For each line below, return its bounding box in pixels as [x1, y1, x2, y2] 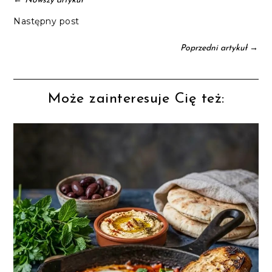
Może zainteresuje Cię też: [47, 92, 225, 107]
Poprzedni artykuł [180, 44, 247, 53]
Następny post [13, 16, 80, 27]
